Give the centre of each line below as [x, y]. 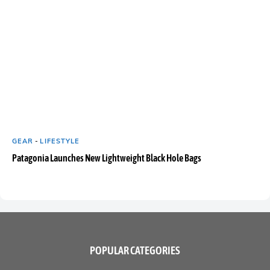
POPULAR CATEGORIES [135, 250]
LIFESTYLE [60, 141]
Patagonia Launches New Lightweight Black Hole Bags [107, 158]
